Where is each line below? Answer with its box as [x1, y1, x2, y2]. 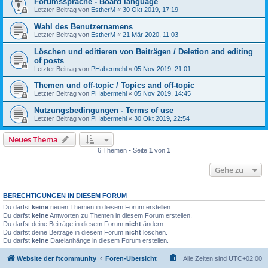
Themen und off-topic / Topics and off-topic [34, 80, 194, 90]
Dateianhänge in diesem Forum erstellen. [48, 236, 169, 244]
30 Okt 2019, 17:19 [123, 5, 178, 13]
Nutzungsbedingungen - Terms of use [34, 105, 173, 115]
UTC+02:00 [229, 255, 262, 263]
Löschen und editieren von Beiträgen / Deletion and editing [34, 47, 253, 56]
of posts [34, 56, 64, 65]
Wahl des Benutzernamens [34, 22, 133, 31]
